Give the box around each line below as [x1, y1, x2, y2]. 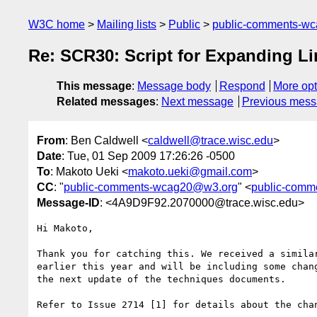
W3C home [28, 18, 85, 30]
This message [57, 80, 132, 93]
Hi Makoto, [37, 222, 93, 234]
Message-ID [37, 196, 100, 209]
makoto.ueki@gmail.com [128, 165, 252, 178]
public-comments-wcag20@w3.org [64, 180, 238, 193]
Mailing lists [97, 18, 156, 30]
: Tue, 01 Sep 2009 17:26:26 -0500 [62, 149, 235, 162]
